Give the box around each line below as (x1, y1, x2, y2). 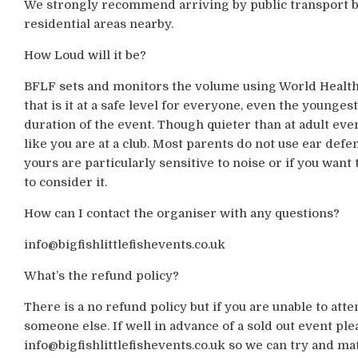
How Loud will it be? (23, 48, 146, 62)
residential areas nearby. (23, 17, 173, 31)
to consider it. (23, 175, 107, 189)
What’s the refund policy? (23, 268, 179, 283)
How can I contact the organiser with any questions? (23, 206, 340, 221)
